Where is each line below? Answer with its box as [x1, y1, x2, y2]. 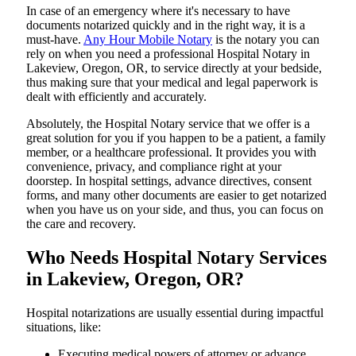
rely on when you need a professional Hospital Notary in [26, 47, 310, 60]
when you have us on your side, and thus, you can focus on [26, 203, 323, 216]
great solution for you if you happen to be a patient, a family [26, 131, 326, 145]
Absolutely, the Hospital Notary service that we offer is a [26, 117, 310, 130]
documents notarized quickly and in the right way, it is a [26, 18, 305, 32]
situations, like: [26, 319, 101, 334]
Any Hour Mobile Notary [83, 33, 212, 46]
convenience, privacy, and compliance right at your [26, 160, 281, 173]
